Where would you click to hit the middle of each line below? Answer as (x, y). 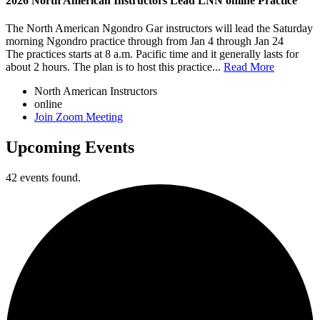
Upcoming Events (70, 147)
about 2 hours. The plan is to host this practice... (115, 67)
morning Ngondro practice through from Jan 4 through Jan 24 (145, 41)
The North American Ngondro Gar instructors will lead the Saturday (159, 29)
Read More (249, 67)
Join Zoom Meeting (79, 117)
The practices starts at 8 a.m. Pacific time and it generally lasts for (152, 54)
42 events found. (43, 178)
